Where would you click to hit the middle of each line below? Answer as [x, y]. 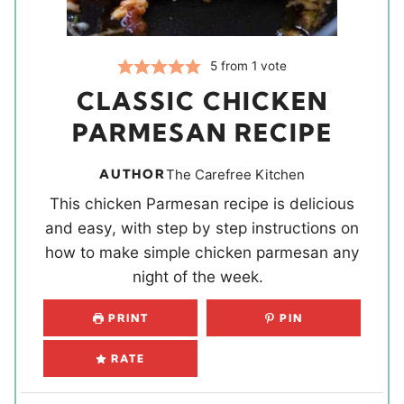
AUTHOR [133, 174]
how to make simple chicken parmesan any [202, 252]
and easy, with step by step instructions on [202, 227]
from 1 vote [252, 65]
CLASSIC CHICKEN [202, 101]
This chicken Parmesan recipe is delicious [202, 203]
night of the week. [202, 276]
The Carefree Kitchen [235, 174]
